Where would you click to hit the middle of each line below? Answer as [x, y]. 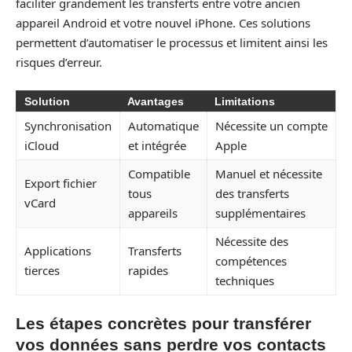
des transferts [252, 193]
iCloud [42, 145]
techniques [245, 280]
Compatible [159, 173]
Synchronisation [68, 125]
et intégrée [157, 145]
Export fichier [60, 183]
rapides [148, 270]
